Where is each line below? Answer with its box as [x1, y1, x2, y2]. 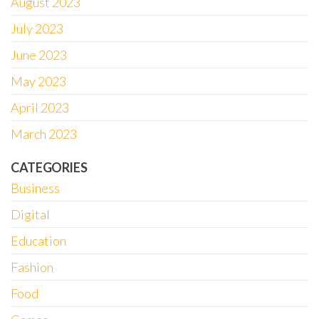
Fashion [11, 259, 53, 275]
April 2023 [11, 100, 69, 115]
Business [11, 180, 60, 196]
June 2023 [11, 47, 67, 63]
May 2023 [11, 73, 66, 89]
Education [11, 233, 66, 249]
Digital [11, 206, 50, 222]
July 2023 [11, 21, 63, 36]
